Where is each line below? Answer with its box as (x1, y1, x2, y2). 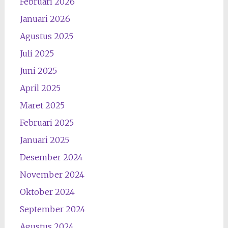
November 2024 (19, 169, 84, 180)
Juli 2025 (19, 48, 54, 59)
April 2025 (19, 83, 61, 93)
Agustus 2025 (19, 31, 73, 41)
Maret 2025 (19, 100, 65, 110)
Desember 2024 (19, 152, 83, 162)
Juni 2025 (19, 66, 57, 76)
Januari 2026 (19, 14, 70, 24)
